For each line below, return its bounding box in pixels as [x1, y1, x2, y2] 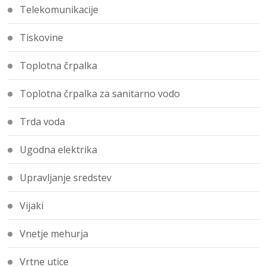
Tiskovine [20, 31, 64, 45]
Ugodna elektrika [20, 143, 98, 157]
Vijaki [20, 199, 44, 213]
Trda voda [20, 115, 66, 129]
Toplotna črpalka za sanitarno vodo [20, 87, 181, 101]
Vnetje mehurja [20, 227, 89, 241]
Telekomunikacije [20, 3, 99, 17]
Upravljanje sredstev [20, 171, 112, 185]
